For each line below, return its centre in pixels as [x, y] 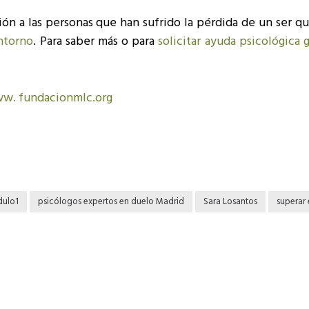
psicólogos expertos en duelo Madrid [111, 202]
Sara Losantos [230, 202]
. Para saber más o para [96, 42]
